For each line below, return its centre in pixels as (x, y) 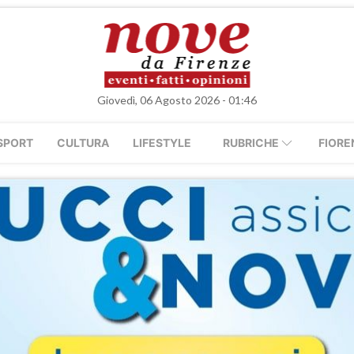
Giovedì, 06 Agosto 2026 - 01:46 (177, 100)
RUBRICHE (251, 143)
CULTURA (83, 143)
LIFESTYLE (162, 143)
